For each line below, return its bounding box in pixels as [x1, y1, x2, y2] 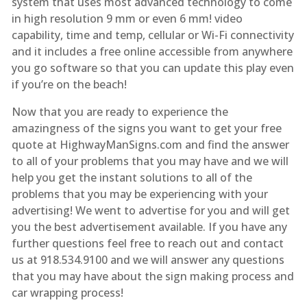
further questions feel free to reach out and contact [11, 235, 284, 251]
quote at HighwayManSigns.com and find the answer [11, 136, 289, 152]
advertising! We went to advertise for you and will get [11, 202, 290, 218]
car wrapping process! [11, 284, 123, 300]
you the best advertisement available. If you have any [11, 219, 287, 234]
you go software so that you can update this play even [11, 60, 294, 75]
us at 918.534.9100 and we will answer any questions [11, 251, 284, 267]
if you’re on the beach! [11, 76, 127, 92]
